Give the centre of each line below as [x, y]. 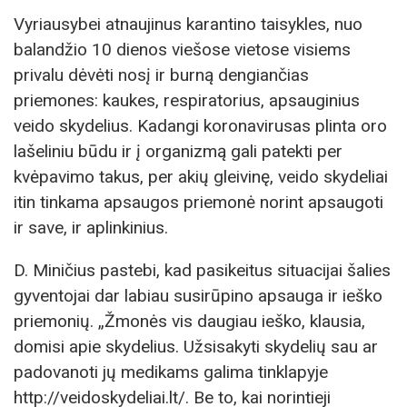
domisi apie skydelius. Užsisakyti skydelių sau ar [196, 347]
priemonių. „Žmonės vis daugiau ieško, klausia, [189, 322]
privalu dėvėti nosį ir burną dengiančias [161, 75]
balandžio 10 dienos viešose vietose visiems [182, 50]
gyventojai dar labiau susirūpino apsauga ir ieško [198, 296]
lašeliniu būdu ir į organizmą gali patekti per [178, 152]
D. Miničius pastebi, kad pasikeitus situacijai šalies [202, 271]
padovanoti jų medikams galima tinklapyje [171, 372]
